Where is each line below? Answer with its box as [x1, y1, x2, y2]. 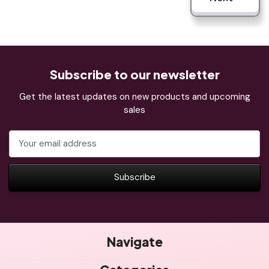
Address [9, 144, 44, 156]
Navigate [106, 233, 163, 250]
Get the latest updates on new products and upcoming [19, 91, 250, 103]
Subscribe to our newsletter [49, 67, 220, 82]
